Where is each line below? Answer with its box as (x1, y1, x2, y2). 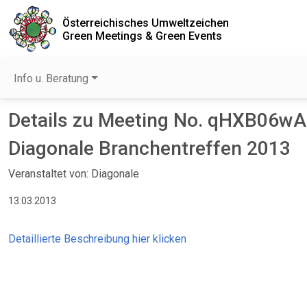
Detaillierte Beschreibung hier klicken (8, 232, 186, 245)
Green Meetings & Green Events (62, 29, 222, 42)
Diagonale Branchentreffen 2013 (8, 137, 291, 160)
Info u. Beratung (14, 72, 88, 85)
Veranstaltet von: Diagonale (8, 167, 139, 180)
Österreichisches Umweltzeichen (62, 16, 229, 29)
